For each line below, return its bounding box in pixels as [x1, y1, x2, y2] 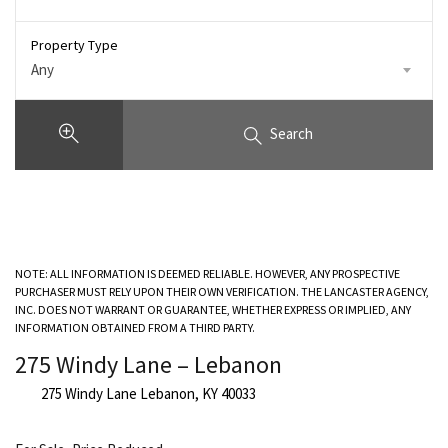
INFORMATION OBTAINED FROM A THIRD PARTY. [15, 319, 255, 335]
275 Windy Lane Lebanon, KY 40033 [41, 383, 256, 403]
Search [269, 124, 313, 144]
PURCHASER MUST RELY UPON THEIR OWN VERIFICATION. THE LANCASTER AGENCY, [15, 283, 429, 299]
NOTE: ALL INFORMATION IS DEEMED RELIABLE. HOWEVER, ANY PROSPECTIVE [15, 265, 400, 281]
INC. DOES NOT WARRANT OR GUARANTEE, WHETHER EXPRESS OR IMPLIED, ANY [15, 301, 411, 317]
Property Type [31, 36, 118, 55]
